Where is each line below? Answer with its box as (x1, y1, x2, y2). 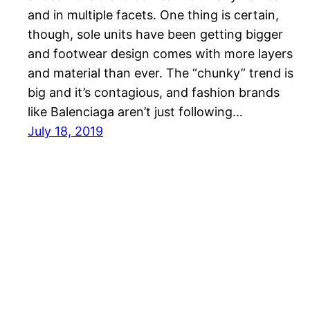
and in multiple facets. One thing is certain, (28, 7, 279, 22)
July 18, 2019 (28, 123, 103, 138)
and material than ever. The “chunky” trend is (28, 65, 293, 80)
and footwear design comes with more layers (28, 46, 293, 61)
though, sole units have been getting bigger (28, 26, 283, 42)
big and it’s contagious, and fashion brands (28, 84, 280, 100)
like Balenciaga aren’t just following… (28, 104, 243, 119)
